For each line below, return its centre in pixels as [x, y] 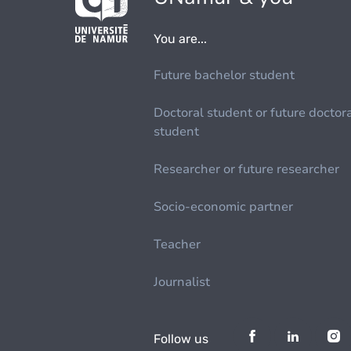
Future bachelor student [224, 75]
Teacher [177, 244]
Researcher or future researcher [247, 169]
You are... [181, 39]
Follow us [181, 338]
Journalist [182, 282]
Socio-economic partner [224, 207]
